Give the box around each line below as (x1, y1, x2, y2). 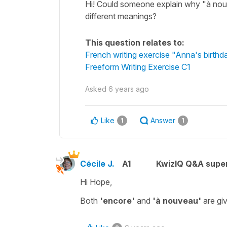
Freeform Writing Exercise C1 (85, 61, 191, 72)
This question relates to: (85, 37, 184, 48)
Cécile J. (80, 158, 115, 169)
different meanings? (85, 11, 157, 21)
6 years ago (108, 84, 149, 93)
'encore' (100, 195, 135, 206)
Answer (150, 116, 175, 125)
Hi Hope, (80, 176, 114, 187)
